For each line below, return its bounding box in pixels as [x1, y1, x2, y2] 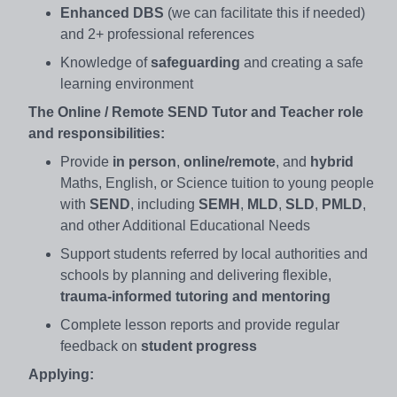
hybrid [310, 153, 354, 169]
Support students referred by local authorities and [60, 245, 368, 261]
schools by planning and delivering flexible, [60, 267, 331, 283]
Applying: [28, 366, 94, 382]
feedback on [60, 338, 141, 354]
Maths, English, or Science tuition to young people [60, 175, 374, 191]
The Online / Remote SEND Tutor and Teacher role [28, 104, 363, 120]
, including [130, 196, 198, 212]
